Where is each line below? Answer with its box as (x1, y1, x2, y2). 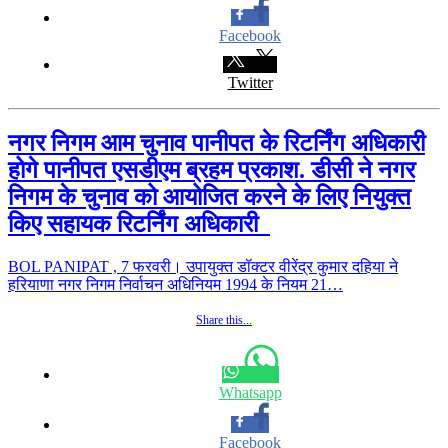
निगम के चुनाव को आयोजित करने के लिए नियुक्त (8, 183, 411, 210)
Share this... (196, 312, 252, 327)
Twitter (227, 73, 273, 91)
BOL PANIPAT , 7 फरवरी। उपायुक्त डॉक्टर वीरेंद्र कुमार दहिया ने (8, 257, 398, 275)
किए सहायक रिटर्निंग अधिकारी (8, 210, 270, 237)
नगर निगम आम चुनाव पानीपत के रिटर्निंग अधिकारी (8, 129, 425, 156)
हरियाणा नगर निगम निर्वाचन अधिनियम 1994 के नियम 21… (8, 275, 343, 293)
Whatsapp (218, 383, 282, 401)
